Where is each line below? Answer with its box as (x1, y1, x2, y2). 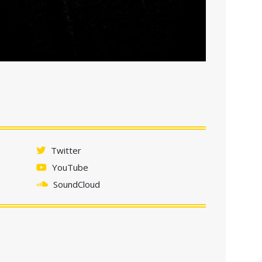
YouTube (50, 161, 88, 173)
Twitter (49, 144, 81, 156)
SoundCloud (51, 178, 100, 190)
